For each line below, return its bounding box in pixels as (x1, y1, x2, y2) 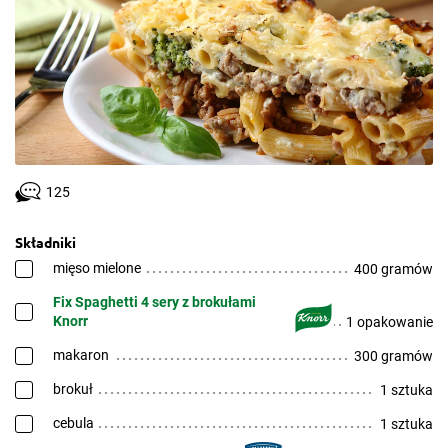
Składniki (15, 233, 76, 251)
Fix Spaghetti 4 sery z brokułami (53, 294, 256, 310)
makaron (53, 347, 109, 363)
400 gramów (354, 261, 433, 277)
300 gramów (354, 348, 433, 364)
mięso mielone (53, 260, 141, 276)
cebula (53, 415, 94, 431)
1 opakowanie (346, 314, 433, 330)
